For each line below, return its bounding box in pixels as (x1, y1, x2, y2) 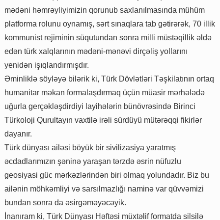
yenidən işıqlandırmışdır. (4, 61, 89, 70)
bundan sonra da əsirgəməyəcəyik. (4, 198, 126, 207)
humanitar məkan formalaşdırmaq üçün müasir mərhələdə (4, 88, 205, 97)
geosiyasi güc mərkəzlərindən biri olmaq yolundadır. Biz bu (4, 171, 209, 180)
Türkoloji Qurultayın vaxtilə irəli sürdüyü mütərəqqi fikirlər (4, 116, 202, 125)
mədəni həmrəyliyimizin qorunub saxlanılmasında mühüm (4, 6, 205, 15)
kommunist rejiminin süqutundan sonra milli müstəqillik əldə (4, 33, 212, 42)
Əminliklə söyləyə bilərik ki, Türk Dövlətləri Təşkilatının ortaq (4, 75, 214, 83)
